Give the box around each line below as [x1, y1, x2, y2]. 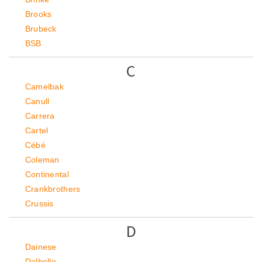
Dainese [25, 242, 57, 251]
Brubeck [25, 24, 57, 33]
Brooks [25, 9, 52, 19]
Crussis [25, 199, 54, 208]
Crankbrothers [25, 184, 81, 194]
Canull [25, 96, 50, 106]
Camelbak [25, 82, 64, 91]
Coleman [25, 155, 60, 164]
